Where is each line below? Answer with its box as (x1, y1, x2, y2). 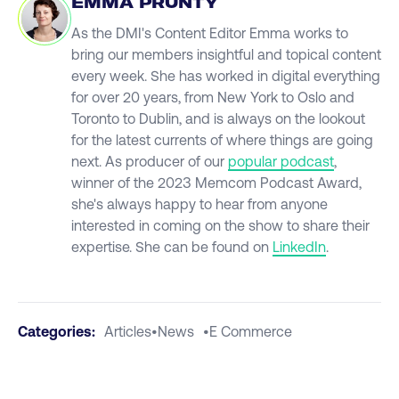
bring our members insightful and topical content (71, 45, 381, 62)
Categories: (18, 322, 95, 339)
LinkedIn (273, 238, 326, 255)
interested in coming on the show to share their (71, 216, 370, 233)
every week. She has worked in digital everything (71, 67, 380, 84)
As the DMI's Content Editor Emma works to (71, 24, 348, 41)
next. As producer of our (71, 152, 228, 169)
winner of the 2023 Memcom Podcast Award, (71, 174, 362, 191)
